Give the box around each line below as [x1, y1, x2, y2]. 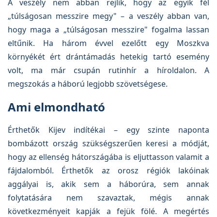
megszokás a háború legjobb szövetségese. [8, 78, 168, 89]
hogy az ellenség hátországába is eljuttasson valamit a [8, 152, 209, 162]
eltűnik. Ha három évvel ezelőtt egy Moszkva [8, 38, 209, 48]
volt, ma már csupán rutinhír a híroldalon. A [8, 65, 209, 76]
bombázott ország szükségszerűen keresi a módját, [8, 138, 209, 149]
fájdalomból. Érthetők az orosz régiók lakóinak [8, 165, 209, 176]
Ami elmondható [8, 99, 105, 115]
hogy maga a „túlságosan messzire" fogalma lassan [8, 24, 209, 35]
